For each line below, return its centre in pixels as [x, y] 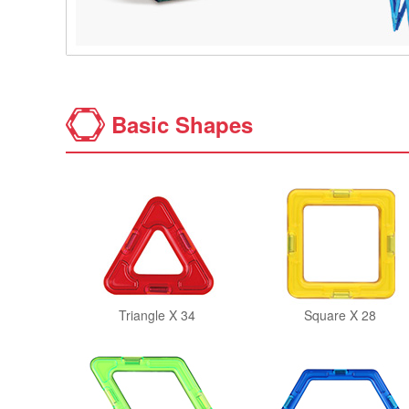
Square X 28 [340, 315]
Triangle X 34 [157, 315]
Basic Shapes [182, 124]
